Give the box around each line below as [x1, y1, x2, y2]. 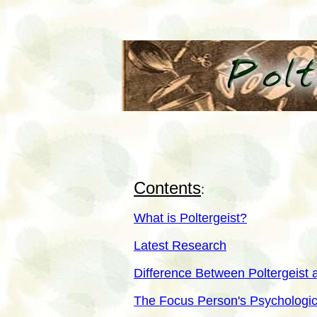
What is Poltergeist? [134, 211, 247, 225]
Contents [134, 178, 201, 197]
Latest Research [134, 238, 226, 253]
